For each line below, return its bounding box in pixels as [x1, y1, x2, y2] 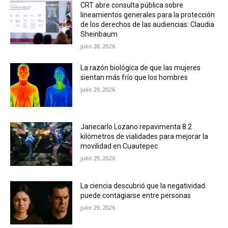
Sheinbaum [80, 30, 118, 39]
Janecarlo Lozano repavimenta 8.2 [80, 123, 192, 131]
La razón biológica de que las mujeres [80, 64, 201, 72]
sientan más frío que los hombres [80, 73, 188, 82]
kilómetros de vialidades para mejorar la [80, 132, 209, 140]
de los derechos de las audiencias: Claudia [80, 20, 215, 29]
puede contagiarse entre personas [80, 191, 191, 199]
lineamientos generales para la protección [80, 11, 215, 19]
